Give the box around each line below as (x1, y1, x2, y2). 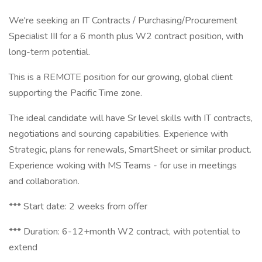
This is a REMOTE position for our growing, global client (9, 71, 233, 84)
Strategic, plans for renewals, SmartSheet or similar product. (9, 143, 251, 156)
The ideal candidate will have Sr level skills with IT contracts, (9, 112, 253, 125)
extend (9, 241, 37, 254)
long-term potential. (9, 46, 90, 58)
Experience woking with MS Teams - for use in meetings (9, 159, 237, 172)
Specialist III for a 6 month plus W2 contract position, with (9, 30, 243, 43)
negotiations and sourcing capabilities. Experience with (9, 127, 228, 140)
